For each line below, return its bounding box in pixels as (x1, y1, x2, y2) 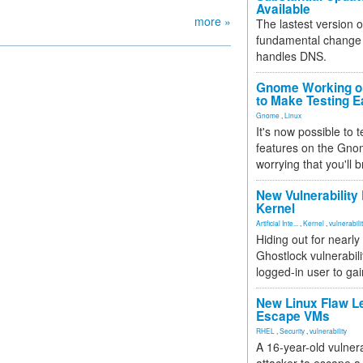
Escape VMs (256, 307, 330, 325)
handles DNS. (256, 48, 327, 64)
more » (194, 13, 231, 29)
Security (280, 326, 305, 335)
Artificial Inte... (256, 218, 298, 228)
